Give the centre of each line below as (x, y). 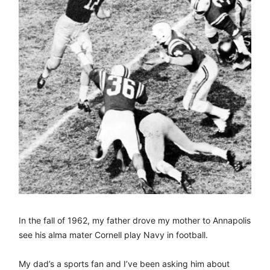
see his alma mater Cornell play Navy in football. (113, 234)
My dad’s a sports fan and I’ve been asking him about (124, 263)
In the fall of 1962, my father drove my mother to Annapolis (135, 220)
